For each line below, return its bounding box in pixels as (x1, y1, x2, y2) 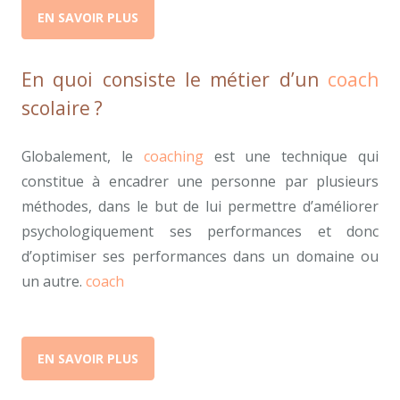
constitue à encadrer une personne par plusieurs (21, 171, 379, 191)
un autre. (21, 271, 86, 291)
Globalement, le (21, 146, 144, 166)
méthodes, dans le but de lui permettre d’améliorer (21, 196, 379, 216)
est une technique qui (203, 146, 379, 166)
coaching (143, 146, 204, 166)
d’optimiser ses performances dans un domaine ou (21, 246, 379, 266)
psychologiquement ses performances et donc (21, 221, 379, 241)
